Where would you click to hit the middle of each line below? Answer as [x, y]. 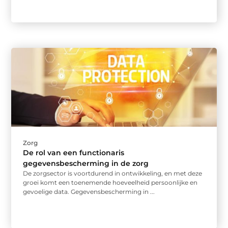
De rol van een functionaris [74, 153]
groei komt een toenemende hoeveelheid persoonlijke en [110, 183]
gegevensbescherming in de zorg [86, 164]
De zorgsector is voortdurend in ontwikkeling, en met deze [113, 174]
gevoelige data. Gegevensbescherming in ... [89, 192]
